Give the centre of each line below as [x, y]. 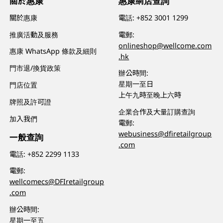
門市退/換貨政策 [35, 68]
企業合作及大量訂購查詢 [157, 112]
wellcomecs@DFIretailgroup [57, 182]
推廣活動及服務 [34, 34]
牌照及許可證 [31, 102]
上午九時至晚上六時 [150, 95]
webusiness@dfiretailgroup [165, 134]
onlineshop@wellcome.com [165, 45]
